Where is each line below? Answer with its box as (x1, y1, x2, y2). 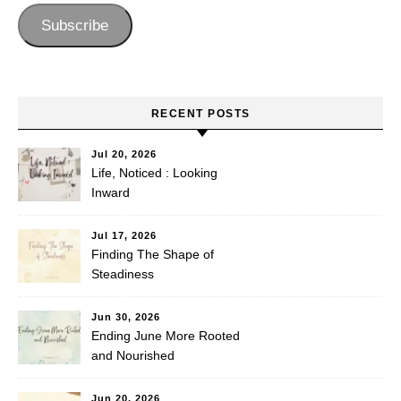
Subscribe (41, 16, 109, 34)
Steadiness (91, 267, 154, 281)
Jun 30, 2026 (91, 311, 160, 322)
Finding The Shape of (91, 247, 214, 261)
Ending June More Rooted (91, 328, 240, 343)
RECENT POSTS (150, 107, 251, 120)
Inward (91, 185, 130, 200)
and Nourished (91, 348, 175, 363)
